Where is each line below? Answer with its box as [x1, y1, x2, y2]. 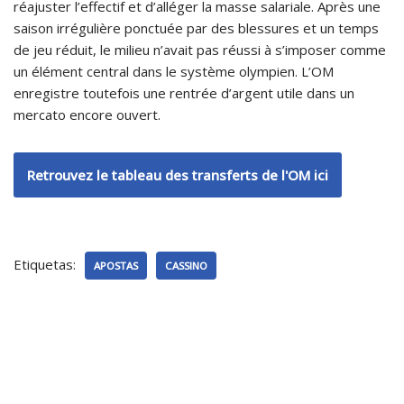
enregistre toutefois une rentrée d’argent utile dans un [14, 83, 354, 102]
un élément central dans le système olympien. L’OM [14, 61, 334, 80]
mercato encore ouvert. [14, 105, 161, 124]
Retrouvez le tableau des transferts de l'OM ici [27, 165, 328, 184]
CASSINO [165, 258, 207, 272]
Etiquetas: [14, 254, 76, 273]
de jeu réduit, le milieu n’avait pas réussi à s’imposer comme [14, 40, 386, 59]
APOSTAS [94, 258, 138, 272]
